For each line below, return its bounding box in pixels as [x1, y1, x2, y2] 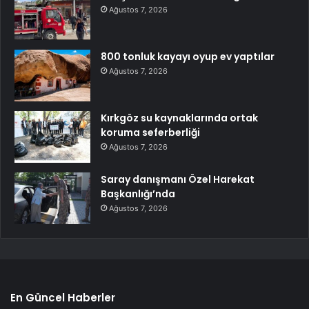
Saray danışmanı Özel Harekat [101, 172, 255, 187]
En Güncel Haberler [10, 290, 115, 306]
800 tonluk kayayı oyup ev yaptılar [101, 50, 275, 64]
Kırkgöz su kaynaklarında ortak [101, 111, 258, 126]
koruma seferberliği [101, 126, 200, 140]
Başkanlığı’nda [101, 187, 175, 201]
